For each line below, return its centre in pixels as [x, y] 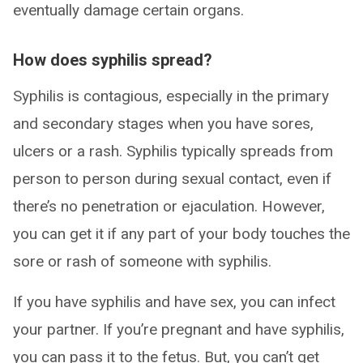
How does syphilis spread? [113, 60]
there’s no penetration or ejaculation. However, [169, 207]
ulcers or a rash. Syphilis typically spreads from [173, 152]
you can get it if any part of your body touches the [181, 234]
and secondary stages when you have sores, [163, 124]
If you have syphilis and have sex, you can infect [174, 302]
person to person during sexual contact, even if [172, 179]
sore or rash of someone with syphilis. [142, 262]
